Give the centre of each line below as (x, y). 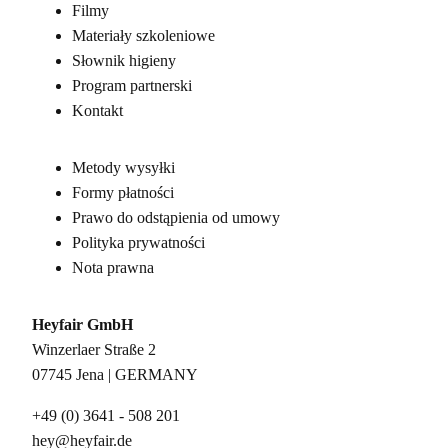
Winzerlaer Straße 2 (94, 349)
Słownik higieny (124, 60)
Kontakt (97, 110)
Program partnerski (132, 85)
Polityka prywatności (138, 242)
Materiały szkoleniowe (143, 35)
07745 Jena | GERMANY (115, 374)
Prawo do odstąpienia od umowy (176, 217)
